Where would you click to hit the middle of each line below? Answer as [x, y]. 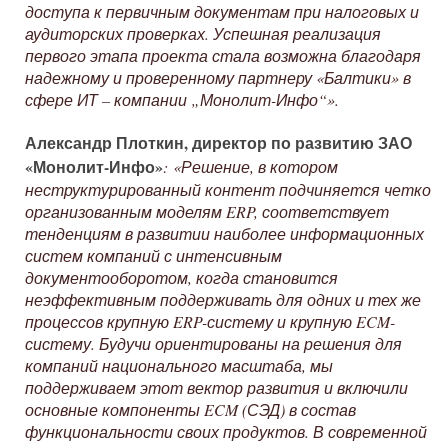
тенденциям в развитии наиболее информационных [224, 233]
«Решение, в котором [253, 166]
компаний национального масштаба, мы [179, 365]
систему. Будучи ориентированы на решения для [213, 343]
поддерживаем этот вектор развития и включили [216, 387]
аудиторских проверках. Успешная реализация [203, 33]
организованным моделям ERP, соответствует [207, 211]
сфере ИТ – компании [108, 99]
